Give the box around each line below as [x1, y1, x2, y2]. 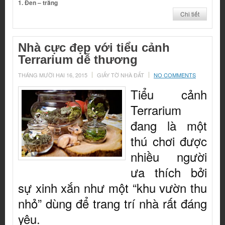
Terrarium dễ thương [18, 53, 138, 67]
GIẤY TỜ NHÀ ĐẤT [97, 71, 144, 79]
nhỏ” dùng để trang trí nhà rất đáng [18, 194, 207, 212]
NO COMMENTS [154, 71, 196, 79]
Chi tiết [180, 10, 199, 19]
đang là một [131, 117, 207, 135]
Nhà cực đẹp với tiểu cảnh [18, 41, 170, 55]
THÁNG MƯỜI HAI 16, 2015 [18, 71, 87, 79]
